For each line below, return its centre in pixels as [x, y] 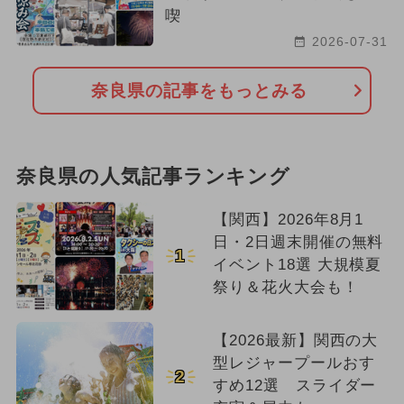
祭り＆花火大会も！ [285, 287]
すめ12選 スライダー [294, 385]
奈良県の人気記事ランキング [153, 177]
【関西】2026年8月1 [288, 220]
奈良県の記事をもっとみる [199, 90]
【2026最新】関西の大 [295, 340]
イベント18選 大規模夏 [297, 265]
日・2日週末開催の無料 [298, 242]
